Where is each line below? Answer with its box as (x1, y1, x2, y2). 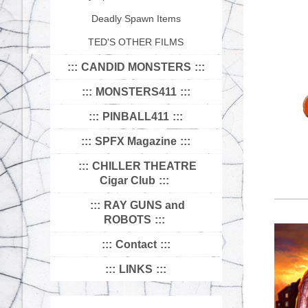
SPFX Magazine (95, 135, 177, 147)
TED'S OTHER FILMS (88, 36, 184, 47)
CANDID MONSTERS (80, 60, 191, 73)
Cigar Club (99, 174, 155, 186)
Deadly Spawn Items (91, 12, 181, 24)
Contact (115, 238, 157, 250)
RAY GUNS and (104, 199, 186, 211)
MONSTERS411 (95, 85, 177, 98)
